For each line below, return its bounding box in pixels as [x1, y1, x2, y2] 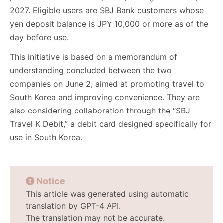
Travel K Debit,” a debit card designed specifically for [10, 119, 211, 129]
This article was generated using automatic [26, 189, 189, 199]
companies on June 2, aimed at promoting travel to [10, 79, 204, 89]
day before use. [10, 32, 69, 43]
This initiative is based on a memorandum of [10, 52, 177, 62]
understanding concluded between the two [10, 65, 172, 76]
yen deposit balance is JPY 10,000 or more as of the [10, 19, 208, 29]
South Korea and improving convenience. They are [10, 92, 200, 103]
